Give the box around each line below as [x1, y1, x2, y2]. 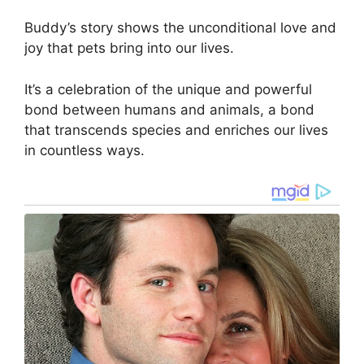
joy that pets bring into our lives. [24, 40, 234, 57]
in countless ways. [24, 141, 145, 158]
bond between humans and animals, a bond [24, 101, 314, 118]
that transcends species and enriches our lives [24, 121, 328, 138]
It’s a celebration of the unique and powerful [24, 80, 312, 97]
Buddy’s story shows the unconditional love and [24, 19, 336, 37]
